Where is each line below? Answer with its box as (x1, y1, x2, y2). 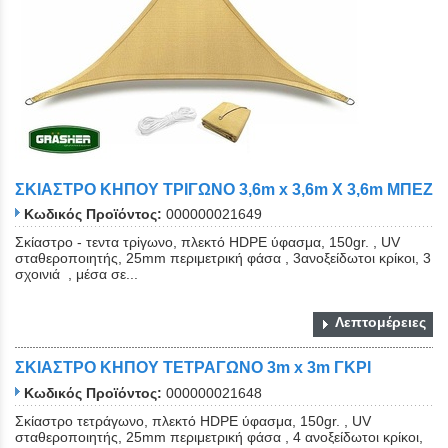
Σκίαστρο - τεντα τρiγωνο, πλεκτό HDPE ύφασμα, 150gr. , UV (15, 234, 400, 251)
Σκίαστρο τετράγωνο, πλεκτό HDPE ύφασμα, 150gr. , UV (15, 412, 371, 429)
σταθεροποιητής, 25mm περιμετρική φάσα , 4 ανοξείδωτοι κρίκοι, (15, 428, 423, 445)
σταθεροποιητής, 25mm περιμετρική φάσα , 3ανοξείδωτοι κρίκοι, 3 (15, 250, 431, 267)
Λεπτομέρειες (335, 314, 426, 331)
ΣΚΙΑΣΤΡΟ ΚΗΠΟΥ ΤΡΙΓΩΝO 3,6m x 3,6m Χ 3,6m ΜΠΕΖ (15, 180, 433, 198)
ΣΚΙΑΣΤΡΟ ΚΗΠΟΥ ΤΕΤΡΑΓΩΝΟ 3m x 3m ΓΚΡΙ (15, 359, 371, 377)
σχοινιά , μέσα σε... (15, 266, 138, 283)
